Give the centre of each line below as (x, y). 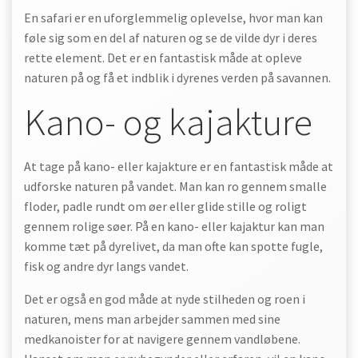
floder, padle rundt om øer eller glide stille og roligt (165, 206)
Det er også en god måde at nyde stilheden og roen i (165, 299)
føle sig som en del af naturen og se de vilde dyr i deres (171, 38)
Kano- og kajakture (168, 122)
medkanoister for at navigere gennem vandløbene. (162, 339)
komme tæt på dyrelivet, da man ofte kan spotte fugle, (173, 246)
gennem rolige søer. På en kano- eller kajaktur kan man (174, 226)
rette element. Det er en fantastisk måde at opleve (163, 58)
